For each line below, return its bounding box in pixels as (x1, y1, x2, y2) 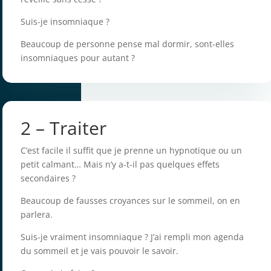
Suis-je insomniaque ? (21, 16, 110, 28)
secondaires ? (21, 172, 76, 184)
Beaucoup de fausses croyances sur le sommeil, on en (21, 195, 241, 207)
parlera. (21, 209, 53, 221)
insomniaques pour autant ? (21, 52, 135, 64)
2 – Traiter (21, 116, 107, 141)
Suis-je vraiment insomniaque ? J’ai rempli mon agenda (21, 231, 244, 243)
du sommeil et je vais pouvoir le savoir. (21, 245, 179, 257)
